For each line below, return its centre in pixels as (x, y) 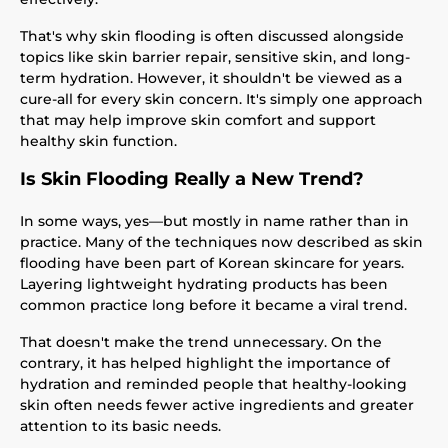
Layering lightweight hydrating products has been (204, 284)
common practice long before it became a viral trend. (213, 305)
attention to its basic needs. (120, 426)
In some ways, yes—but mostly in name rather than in (214, 221)
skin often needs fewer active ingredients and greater (217, 405)
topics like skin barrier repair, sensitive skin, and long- (215, 57)
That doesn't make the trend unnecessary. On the (201, 342)
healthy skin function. (98, 141)
